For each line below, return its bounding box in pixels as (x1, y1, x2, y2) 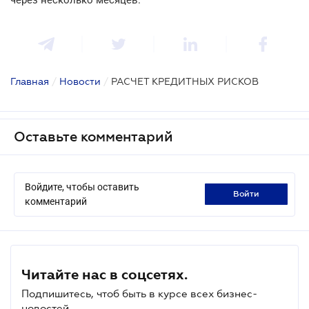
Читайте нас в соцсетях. (21, 266, 188, 282)
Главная (10, 75, 49, 87)
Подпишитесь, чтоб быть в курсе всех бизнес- (21, 287, 257, 299)
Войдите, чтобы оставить (25, 181, 139, 192)
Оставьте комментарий (14, 128, 173, 144)
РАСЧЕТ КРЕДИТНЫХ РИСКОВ (111, 75, 259, 87)
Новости (59, 75, 101, 87)
